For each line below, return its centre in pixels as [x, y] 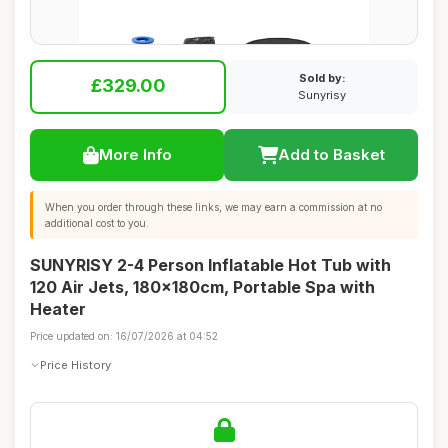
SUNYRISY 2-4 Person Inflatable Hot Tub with [210, 265]
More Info [135, 154]
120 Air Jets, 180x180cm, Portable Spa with [202, 287]
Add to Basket [331, 154]
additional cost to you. [97, 223]
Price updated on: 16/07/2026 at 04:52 [124, 336]
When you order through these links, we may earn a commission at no [213, 207]
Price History [75, 364]
